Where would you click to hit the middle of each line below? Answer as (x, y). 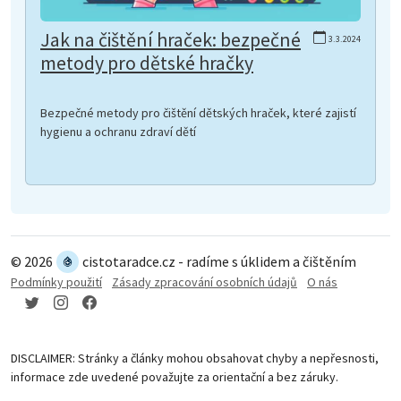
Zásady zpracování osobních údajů (205, 282)
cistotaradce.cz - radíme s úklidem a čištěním (219, 262)
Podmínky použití (56, 282)
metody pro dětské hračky (147, 63)
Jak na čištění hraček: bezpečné (171, 39)
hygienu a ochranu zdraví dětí (118, 131)
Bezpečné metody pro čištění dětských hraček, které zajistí (198, 112)
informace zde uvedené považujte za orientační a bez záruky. (175, 376)
